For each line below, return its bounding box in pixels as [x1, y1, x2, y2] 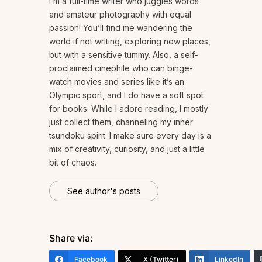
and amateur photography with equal [49, 9, 191, 19]
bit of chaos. [49, 157, 96, 167]
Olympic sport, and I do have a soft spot [49, 89, 204, 100]
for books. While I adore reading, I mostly [49, 103, 208, 113]
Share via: [49, 232, 93, 244]
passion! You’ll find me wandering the [49, 22, 192, 33]
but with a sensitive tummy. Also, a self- [49, 49, 198, 60]
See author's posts [67, 185, 140, 196]
